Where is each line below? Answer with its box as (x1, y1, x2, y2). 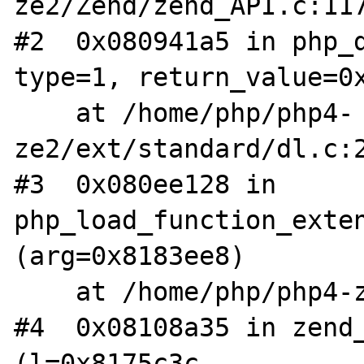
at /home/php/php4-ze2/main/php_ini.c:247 (14, 276, 76, 306)
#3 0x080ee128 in (14, 169, 277, 199)
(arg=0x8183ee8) (14, 240, 246, 271)
